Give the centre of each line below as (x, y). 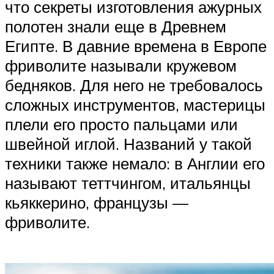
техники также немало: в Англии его (135, 163)
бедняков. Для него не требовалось (134, 85)
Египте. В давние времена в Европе (136, 46)
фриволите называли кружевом (121, 65)
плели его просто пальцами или (121, 124)
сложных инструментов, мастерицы (135, 104)
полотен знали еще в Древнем (116, 26)
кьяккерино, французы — (97, 202)
